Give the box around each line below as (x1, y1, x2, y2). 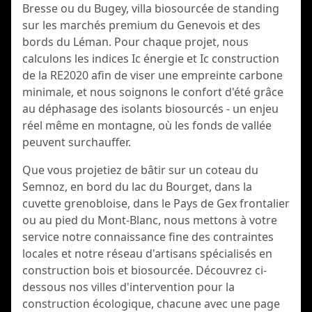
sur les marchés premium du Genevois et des (22, 17, 260, 33)
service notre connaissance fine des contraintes (22, 229, 274, 244)
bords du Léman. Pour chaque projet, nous (22, 34, 249, 49)
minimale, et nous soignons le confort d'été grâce (22, 84, 283, 100)
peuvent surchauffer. (22, 134, 131, 150)
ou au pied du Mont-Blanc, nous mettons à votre (22, 212, 277, 228)
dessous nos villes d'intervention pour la (22, 279, 235, 295)
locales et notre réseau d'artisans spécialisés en (22, 246, 272, 261)
